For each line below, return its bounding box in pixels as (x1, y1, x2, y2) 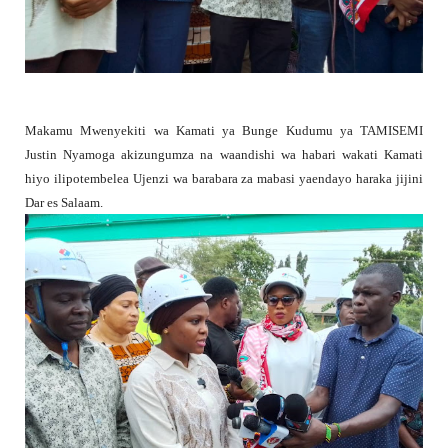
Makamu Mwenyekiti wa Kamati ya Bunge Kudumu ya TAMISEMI (25, 122, 423, 138)
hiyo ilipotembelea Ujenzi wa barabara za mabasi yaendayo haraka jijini (25, 170, 423, 186)
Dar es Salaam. (25, 194, 103, 210)
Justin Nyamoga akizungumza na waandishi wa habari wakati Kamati (25, 146, 423, 162)
